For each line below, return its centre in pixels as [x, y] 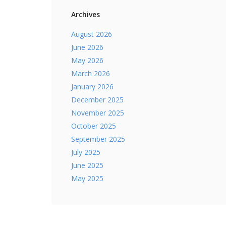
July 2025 [86, 152]
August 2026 [92, 34]
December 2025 [97, 100]
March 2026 [91, 74]
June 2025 [87, 165]
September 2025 [98, 139]
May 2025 [87, 179]
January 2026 [92, 87]
